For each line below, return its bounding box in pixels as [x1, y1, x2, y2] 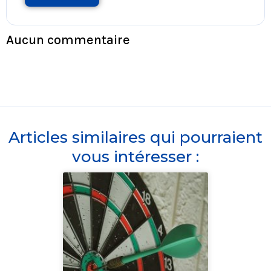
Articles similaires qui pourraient [8, 127, 263, 147]
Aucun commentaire [6, 31, 130, 48]
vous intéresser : [72, 146, 199, 166]
